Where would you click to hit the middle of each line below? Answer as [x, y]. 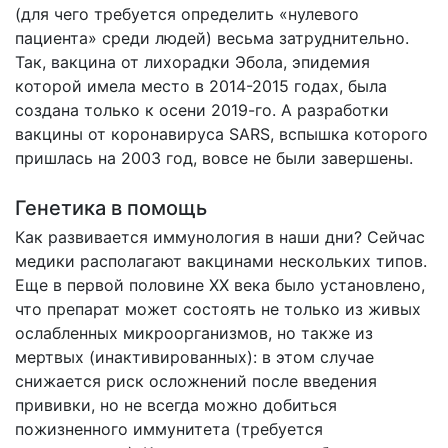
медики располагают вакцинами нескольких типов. [221, 260]
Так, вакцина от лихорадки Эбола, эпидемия [192, 61]
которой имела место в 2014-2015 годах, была [201, 85]
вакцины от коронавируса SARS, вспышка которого [221, 133]
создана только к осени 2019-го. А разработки [202, 109]
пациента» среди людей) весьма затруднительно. [212, 37]
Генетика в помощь [111, 207]
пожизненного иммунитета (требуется [169, 428]
